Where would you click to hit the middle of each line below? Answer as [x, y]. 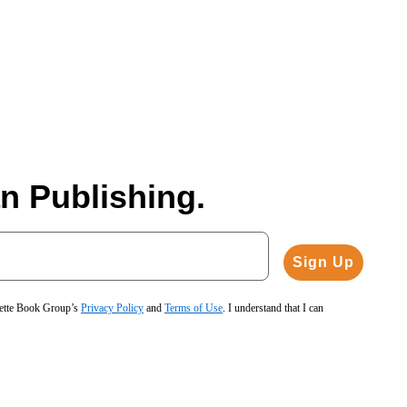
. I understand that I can [273, 308]
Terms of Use [194, 308]
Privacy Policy [112, 308]
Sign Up [323, 262]
